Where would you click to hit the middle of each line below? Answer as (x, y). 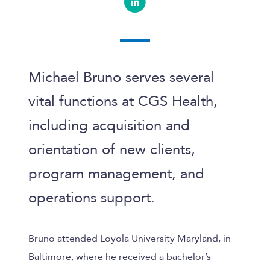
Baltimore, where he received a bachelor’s (120, 256)
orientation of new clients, (112, 150)
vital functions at (83, 102)
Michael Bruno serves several (121, 78)
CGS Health (176, 102)
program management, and (116, 174)
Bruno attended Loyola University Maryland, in (130, 238)
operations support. (92, 198)
